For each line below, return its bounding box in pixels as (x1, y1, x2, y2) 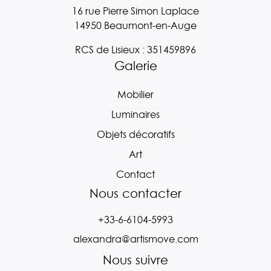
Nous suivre (103, 252, 168, 269)
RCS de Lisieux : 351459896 (75, 43, 196, 56)
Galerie (114, 57, 157, 74)
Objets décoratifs (96, 128, 175, 141)
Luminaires (111, 108, 160, 121)
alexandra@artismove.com (73, 232, 198, 246)
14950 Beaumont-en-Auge (74, 19, 197, 32)
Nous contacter (90, 185, 181, 202)
